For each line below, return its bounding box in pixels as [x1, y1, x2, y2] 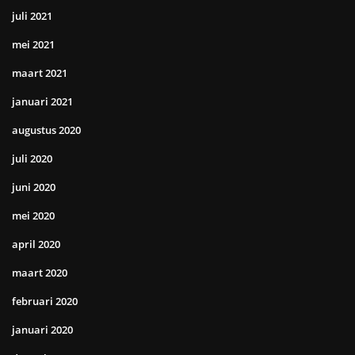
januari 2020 [12, 323, 73, 337]
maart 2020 [12, 265, 67, 280]
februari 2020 [12, 294, 78, 308]
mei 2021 [12, 37, 55, 52]
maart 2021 [12, 66, 67, 80]
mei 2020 [12, 208, 55, 223]
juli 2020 [12, 151, 52, 166]
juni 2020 [12, 180, 55, 194]
